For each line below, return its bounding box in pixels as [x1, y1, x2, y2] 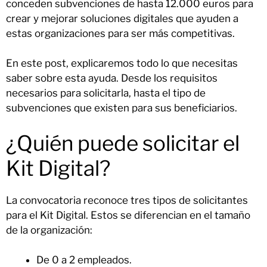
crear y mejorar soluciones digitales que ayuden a [6, 12, 238, 24]
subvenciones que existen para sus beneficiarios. [6, 102, 237, 114]
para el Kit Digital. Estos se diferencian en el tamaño [6, 209, 250, 221]
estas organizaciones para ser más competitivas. [6, 27, 235, 39]
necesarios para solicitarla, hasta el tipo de [6, 87, 206, 100]
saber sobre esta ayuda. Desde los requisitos [6, 72, 218, 85]
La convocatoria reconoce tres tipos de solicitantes [6, 194, 248, 206]
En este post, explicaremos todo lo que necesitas [6, 57, 238, 70]
